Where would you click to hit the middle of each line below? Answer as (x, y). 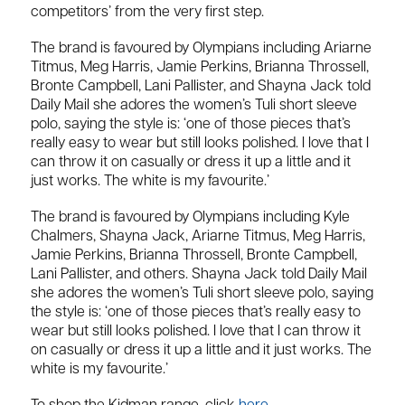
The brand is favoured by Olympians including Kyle (190, 218)
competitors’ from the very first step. (149, 12)
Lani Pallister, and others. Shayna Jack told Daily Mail (199, 275)
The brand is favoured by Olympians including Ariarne (201, 49)
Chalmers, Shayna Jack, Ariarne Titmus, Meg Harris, (198, 237)
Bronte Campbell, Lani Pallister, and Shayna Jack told (201, 87)
